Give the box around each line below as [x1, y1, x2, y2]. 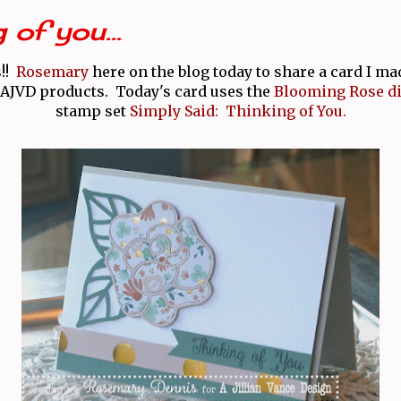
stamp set [55, 101, 130, 120]
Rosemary [15, 62, 92, 81]
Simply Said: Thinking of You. [129, 101, 346, 120]
